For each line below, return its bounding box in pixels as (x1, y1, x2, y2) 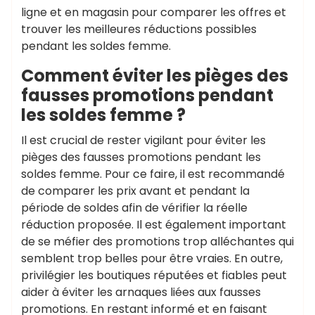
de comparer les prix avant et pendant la (21, 182, 250, 199)
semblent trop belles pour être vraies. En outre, (21, 250, 283, 266)
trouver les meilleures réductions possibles (21, 20, 257, 37)
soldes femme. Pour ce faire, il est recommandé (21, 165, 285, 182)
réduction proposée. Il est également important (21, 216, 286, 233)
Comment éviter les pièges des (21, 63, 288, 87)
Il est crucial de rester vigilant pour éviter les (21, 131, 266, 148)
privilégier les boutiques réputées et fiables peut (21, 266, 287, 283)
